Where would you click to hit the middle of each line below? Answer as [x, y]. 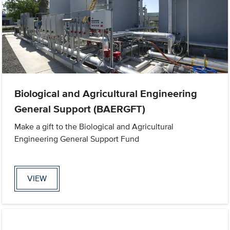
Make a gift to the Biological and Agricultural [94, 127]
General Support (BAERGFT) [80, 109]
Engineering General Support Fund [77, 139]
